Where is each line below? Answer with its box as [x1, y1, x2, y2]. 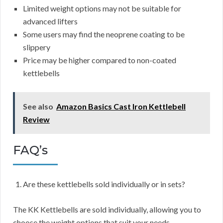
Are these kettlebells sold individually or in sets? [23, 179, 185, 189]
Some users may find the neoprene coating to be [23, 29, 185, 39]
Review [23, 114, 50, 124]
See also [23, 102, 53, 111]
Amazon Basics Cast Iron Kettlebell [56, 102, 186, 111]
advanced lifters [23, 16, 78, 26]
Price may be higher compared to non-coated [23, 55, 176, 65]
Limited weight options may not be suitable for [23, 3, 181, 13]
